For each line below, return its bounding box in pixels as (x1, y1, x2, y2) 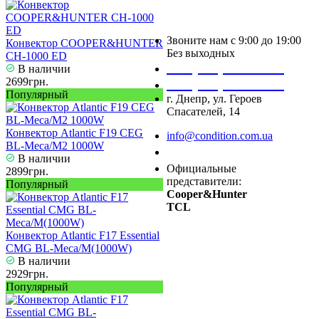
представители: (167, 175, 241, 188)
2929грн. (6, 268, 48, 281)
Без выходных (167, 47, 235, 60)
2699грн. (6, 75, 48, 88)
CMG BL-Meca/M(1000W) (6, 242, 132, 255)
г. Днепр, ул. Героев (167, 93, 262, 105)
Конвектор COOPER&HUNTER (6, 37, 163, 50)
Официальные (167, 162, 236, 175)
